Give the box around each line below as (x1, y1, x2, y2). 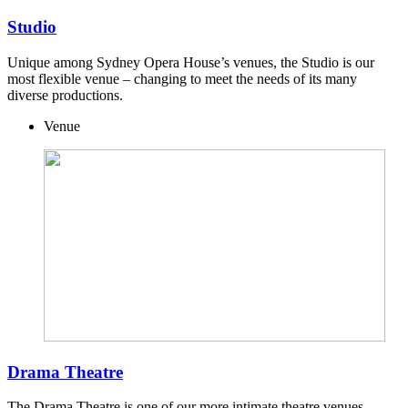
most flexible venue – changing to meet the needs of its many (7, 70, 357, 87)
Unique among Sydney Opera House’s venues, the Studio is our (7, 54, 374, 70)
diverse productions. (7, 87, 123, 103)
